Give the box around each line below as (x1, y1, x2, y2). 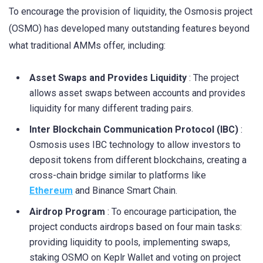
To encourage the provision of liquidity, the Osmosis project (9, 6, 252, 18)
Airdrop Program (29, 206, 107, 218)
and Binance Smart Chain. (75, 185, 177, 197)
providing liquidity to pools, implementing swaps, (29, 237, 230, 248)
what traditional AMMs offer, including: (9, 40, 166, 52)
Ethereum (29, 185, 73, 197)
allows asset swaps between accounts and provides (29, 87, 245, 99)
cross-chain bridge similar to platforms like (29, 170, 206, 181)
